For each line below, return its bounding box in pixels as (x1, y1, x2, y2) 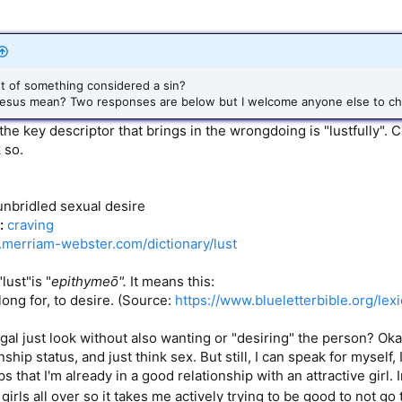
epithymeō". (51, 273, 130, 290)
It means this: (130, 273, 214, 290)
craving (7, 216, 54, 233)
